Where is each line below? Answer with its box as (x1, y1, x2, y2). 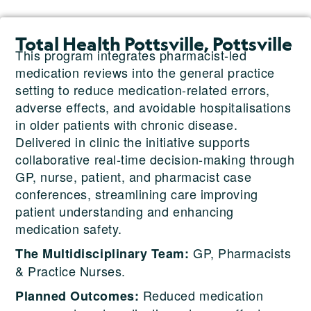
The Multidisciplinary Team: (15, 244, 190, 262)
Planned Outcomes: (15, 286, 140, 305)
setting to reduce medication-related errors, (15, 80, 270, 99)
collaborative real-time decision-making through (15, 149, 295, 168)
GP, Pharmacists (189, 243, 292, 262)
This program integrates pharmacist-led (15, 45, 247, 64)
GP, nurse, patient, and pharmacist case (15, 167, 252, 185)
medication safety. (15, 219, 122, 237)
